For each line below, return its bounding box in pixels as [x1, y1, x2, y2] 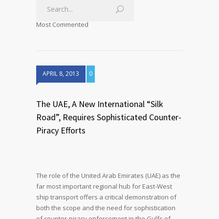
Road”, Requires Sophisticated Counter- [36, 111, 181, 123]
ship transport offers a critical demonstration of [36, 193, 176, 201]
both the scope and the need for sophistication [36, 203, 175, 212]
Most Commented [36, 20, 88, 29]
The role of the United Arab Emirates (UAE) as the [36, 171, 180, 180]
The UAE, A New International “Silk [36, 98, 163, 109]
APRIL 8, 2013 [43, 69, 79, 78]
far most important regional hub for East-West [36, 182, 172, 191]
